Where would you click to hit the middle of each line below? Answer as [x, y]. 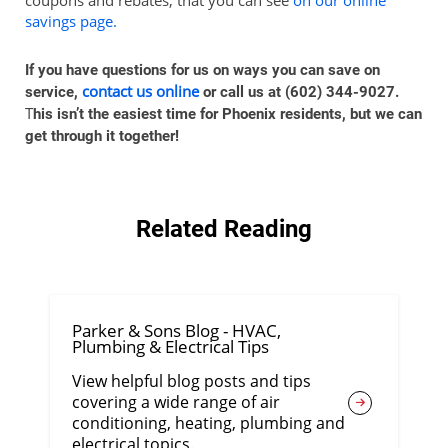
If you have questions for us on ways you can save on [202, 69]
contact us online [140, 90]
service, [53, 91]
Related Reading [224, 228]
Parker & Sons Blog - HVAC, [177, 331]
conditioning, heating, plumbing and [209, 423]
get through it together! [101, 135]
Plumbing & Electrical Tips [171, 347]
